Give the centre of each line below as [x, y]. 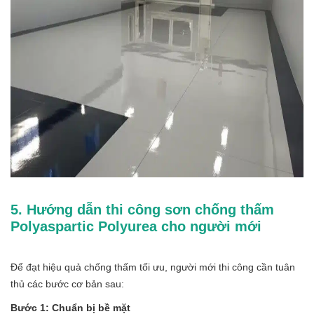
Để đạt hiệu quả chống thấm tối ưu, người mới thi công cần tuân [153, 267]
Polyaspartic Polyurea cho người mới [136, 226]
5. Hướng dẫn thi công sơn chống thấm [142, 209]
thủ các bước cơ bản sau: [67, 284]
